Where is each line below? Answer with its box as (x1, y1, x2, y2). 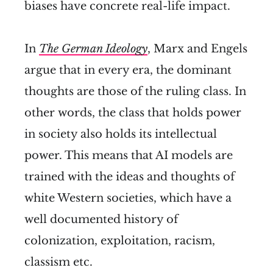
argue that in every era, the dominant (24, 63, 232, 77)
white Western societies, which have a (24, 191, 232, 205)
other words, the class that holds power (24, 106, 241, 120)
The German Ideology (39, 42, 147, 56)
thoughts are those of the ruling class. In (24, 85, 246, 99)
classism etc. (24, 255, 93, 269)
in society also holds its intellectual (24, 127, 217, 141)
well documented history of (24, 213, 178, 227)
